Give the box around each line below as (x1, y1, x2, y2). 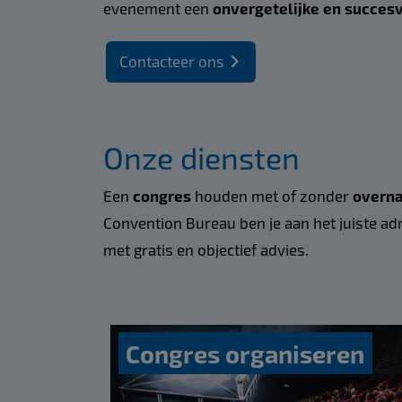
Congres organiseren (126, 338, 365, 368)
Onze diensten (102, 138, 300, 176)
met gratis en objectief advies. (102, 240, 312, 259)
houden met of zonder (194, 187, 353, 205)
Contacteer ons (118, 52, 224, 71)
